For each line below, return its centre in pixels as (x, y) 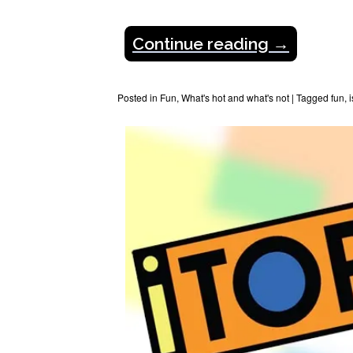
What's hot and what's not (235, 97)
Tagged (314, 97)
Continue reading (203, 43)
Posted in (139, 97)
